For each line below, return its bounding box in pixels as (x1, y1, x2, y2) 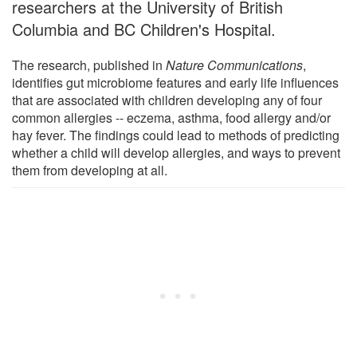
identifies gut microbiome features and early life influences (12, 73, 339, 92)
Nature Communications (166, 55, 303, 74)
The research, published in (12, 55, 166, 74)
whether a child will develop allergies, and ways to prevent (12, 143, 340, 162)
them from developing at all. (12, 160, 167, 179)
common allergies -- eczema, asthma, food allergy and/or (12, 108, 331, 127)
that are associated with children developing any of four (12, 90, 322, 109)
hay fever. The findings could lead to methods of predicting (12, 125, 339, 144)
